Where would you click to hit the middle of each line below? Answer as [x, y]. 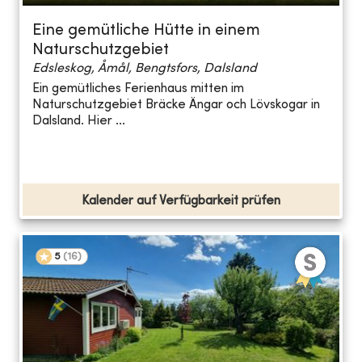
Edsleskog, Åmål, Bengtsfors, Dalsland [145, 68]
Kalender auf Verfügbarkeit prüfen [181, 201]
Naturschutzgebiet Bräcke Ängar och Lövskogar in [176, 105]
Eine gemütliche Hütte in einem [146, 31]
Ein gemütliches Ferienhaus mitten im [138, 89]
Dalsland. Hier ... [79, 122]
